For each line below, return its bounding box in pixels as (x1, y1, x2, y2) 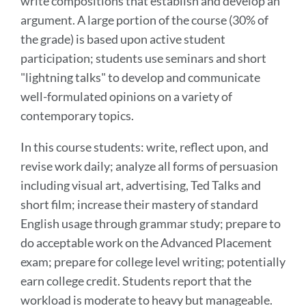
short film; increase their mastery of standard (20, 196, 258, 212)
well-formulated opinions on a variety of (20, 88, 232, 104)
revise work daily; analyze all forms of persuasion (20, 158, 278, 173)
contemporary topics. (20, 107, 136, 123)
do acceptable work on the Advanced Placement (20, 234, 272, 250)
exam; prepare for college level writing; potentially (20, 253, 286, 269)
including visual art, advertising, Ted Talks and (20, 177, 261, 193)
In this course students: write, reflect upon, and (20, 139, 268, 154)
